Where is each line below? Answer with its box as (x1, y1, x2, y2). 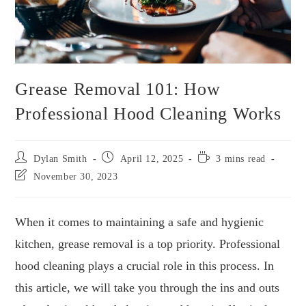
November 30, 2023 (33, 171, 118, 182)
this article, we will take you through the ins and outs (15, 281, 280, 295)
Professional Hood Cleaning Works (15, 104, 281, 124)
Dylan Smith (33, 154, 87, 165)
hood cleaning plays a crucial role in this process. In (15, 259, 275, 273)
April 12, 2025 (120, 154, 184, 165)
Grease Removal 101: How (15, 79, 221, 100)
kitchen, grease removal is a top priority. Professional (15, 237, 281, 251)
